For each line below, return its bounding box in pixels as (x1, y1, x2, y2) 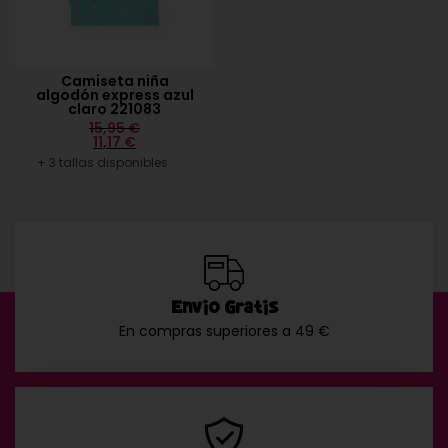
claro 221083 (68, 99, 161, 120)
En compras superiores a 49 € (118, 321, 330, 342)
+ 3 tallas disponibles (36, 154, 168, 172)
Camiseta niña (60, 71, 169, 92)
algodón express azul (35, 85, 194, 106)
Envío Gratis (170, 297, 278, 318)
